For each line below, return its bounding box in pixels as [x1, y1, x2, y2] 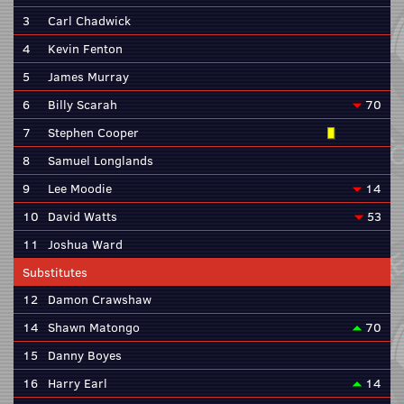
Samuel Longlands [48, 151, 153, 170]
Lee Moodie [48, 179, 112, 197]
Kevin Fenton [48, 40, 123, 58]
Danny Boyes [48, 346, 122, 364]
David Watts [48, 207, 117, 225]
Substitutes [23, 263, 87, 281]
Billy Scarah [48, 96, 117, 114]
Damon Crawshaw [48, 290, 151, 308]
